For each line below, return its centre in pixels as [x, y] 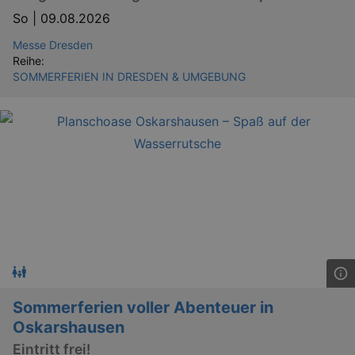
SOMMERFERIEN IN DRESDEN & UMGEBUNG [129, 76]
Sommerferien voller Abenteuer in [143, 307]
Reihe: [29, 60]
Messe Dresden [53, 44]
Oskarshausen [69, 327]
